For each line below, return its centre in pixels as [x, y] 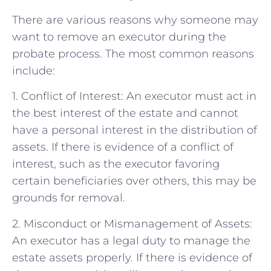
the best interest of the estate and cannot [125, 113]
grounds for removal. [69, 198]
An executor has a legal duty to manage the [131, 240]
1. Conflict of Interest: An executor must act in [134, 96]
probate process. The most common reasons [133, 54]
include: [34, 71]
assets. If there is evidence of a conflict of [123, 147]
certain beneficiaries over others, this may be [134, 181]
